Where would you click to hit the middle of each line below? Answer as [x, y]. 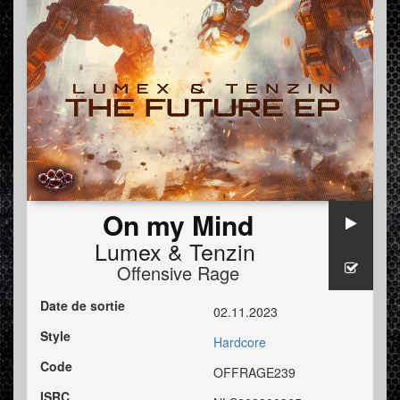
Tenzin [222, 251]
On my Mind [178, 225]
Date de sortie [83, 306]
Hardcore [240, 342]
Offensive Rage [178, 273]
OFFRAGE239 [254, 373]
